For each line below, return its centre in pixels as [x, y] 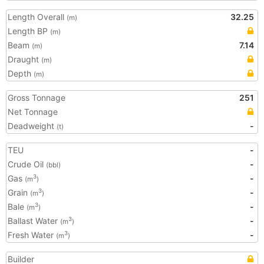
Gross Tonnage [37, 98]
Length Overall [37, 17]
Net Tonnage [33, 112]
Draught [24, 59]
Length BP [29, 31]
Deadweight [32, 126]
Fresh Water [32, 235]
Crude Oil [27, 164]
